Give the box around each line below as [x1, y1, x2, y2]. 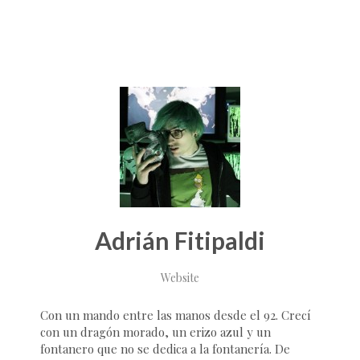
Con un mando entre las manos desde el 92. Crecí [40, 306, 311, 323]
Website [161, 269, 199, 285]
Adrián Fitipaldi [95, 225, 265, 255]
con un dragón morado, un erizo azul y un [40, 323, 271, 340]
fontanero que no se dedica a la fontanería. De [40, 340, 290, 357]
